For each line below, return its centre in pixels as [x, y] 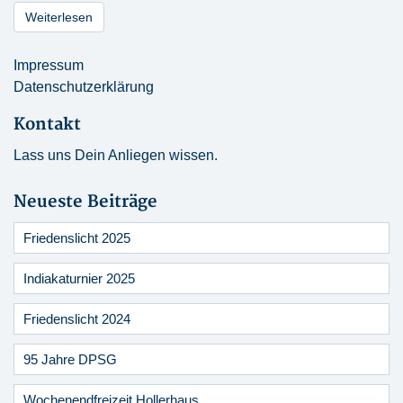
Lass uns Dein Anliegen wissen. [116, 155]
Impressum [49, 65]
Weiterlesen [59, 17]
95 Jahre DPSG [70, 359]
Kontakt [47, 124]
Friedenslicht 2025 [77, 237]
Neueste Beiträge [85, 201]
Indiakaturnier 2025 [79, 278]
